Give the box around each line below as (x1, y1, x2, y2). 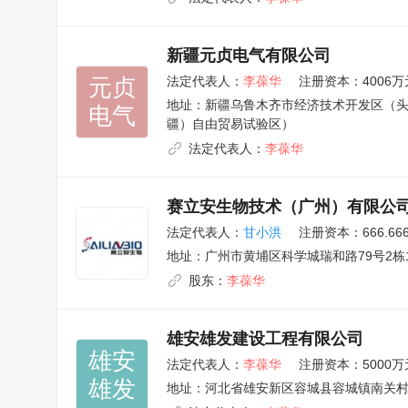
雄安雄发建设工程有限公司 (167, 330, 363, 348)
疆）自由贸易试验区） (167, 117, 294, 131)
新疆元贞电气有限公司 (167, 46, 331, 65)
